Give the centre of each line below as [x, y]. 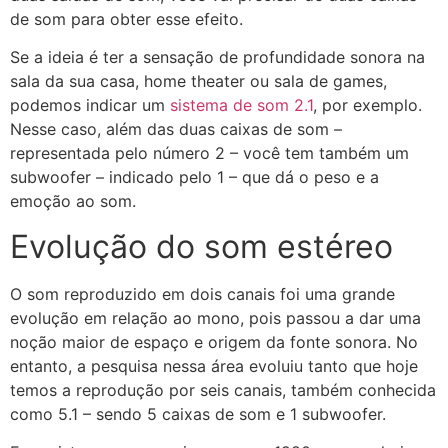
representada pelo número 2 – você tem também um [209, 153]
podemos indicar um [90, 105]
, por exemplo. [367, 105]
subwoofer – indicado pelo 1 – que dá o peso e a [194, 177]
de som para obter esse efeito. [129, 18]
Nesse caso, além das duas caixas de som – [176, 129]
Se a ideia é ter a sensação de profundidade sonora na [217, 57]
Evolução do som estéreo [201, 246]
